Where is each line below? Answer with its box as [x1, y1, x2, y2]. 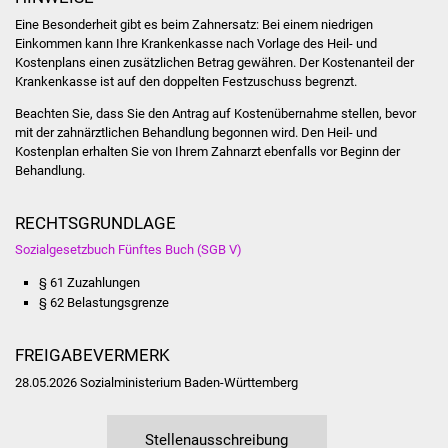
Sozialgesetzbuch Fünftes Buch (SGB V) [14, 242, 242, 258]
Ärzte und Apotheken [238, 93, 378, 112]
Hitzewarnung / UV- [238, 187, 368, 206]
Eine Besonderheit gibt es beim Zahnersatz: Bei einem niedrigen [14, 16, 373, 32]
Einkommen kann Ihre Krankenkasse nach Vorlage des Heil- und [14, 35, 377, 51]
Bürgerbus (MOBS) [238, 305, 361, 324]
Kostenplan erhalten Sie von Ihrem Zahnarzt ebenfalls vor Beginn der [14, 144, 400, 160]
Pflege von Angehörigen [238, 140, 397, 159]
